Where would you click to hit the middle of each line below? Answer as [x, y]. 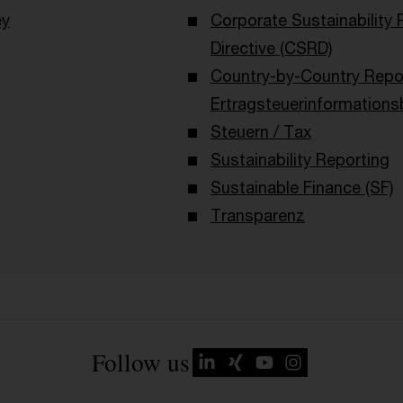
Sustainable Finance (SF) [302, 188]
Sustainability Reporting [300, 160]
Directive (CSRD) [271, 48]
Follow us [140, 363]
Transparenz [258, 215]
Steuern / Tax [261, 132]
